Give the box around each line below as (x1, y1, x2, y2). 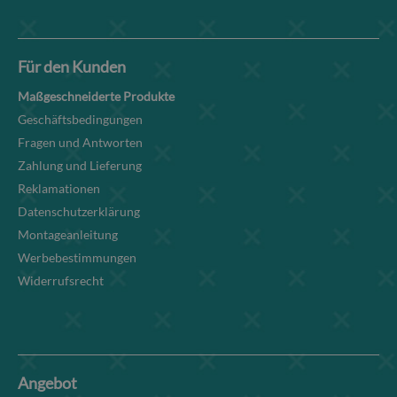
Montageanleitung (18, 227, 118, 243)
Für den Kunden (18, 57, 126, 77)
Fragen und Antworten (18, 135, 143, 151)
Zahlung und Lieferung (18, 158, 142, 174)
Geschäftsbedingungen (18, 112, 143, 128)
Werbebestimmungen (18, 250, 136, 266)
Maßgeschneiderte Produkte (18, 89, 175, 105)
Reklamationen (18, 181, 100, 197)
